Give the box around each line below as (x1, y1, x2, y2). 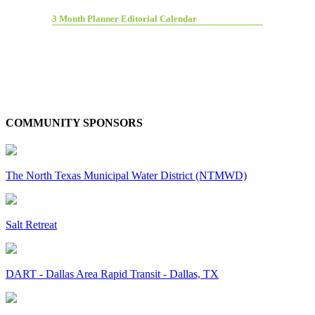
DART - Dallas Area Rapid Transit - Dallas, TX (6, 267, 219, 280)
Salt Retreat (6, 218, 57, 231)
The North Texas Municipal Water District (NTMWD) (6, 169, 247, 181)
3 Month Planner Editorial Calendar (52, 13, 197, 25)
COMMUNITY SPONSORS (6, 116, 143, 129)
